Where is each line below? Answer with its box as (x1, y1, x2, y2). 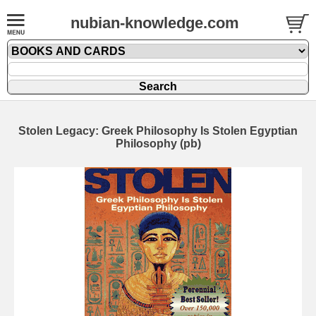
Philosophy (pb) (115, 138, 201, 150)
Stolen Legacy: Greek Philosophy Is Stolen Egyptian (18, 125, 298, 137)
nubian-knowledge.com (71, 14, 239, 32)
